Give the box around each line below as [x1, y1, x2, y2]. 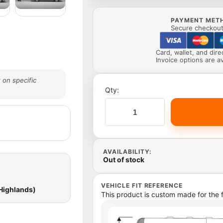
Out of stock [103, 155, 144, 164]
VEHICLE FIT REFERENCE [101, 182, 183, 189]
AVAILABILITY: [103, 148, 152, 155]
